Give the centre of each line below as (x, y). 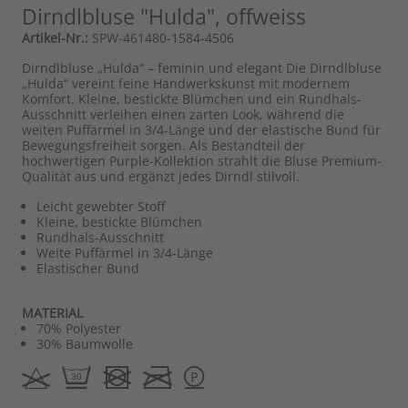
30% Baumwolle (85, 343)
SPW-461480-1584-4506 (161, 37)
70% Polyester (79, 328)
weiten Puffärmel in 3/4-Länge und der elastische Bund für (201, 129)
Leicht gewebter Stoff (101, 206)
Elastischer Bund (88, 268)
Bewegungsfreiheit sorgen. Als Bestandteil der (163, 145)
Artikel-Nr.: (55, 37)
